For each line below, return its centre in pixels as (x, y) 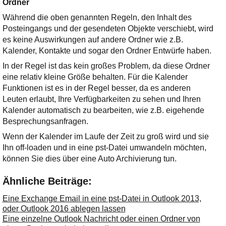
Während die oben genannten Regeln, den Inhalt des (97, 17)
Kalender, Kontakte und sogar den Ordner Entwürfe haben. (107, 51)
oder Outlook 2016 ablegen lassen (64, 208)
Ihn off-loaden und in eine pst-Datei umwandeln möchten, (104, 148)
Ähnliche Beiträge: (47, 181)
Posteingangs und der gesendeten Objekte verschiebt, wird (108, 29)
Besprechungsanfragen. (45, 121)
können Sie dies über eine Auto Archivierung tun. (89, 159)
